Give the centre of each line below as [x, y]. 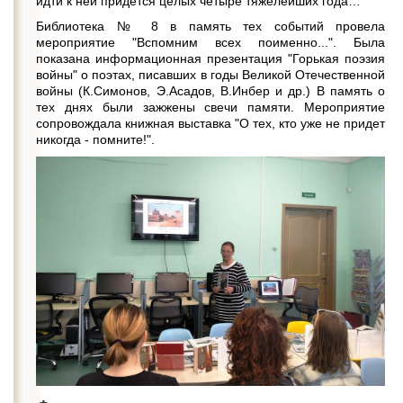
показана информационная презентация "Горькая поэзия [210, 58]
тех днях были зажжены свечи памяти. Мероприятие [210, 107]
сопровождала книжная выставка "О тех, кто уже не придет [210, 123]
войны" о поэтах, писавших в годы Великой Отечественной [210, 75]
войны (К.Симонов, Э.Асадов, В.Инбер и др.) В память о [210, 91]
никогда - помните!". [95, 139]
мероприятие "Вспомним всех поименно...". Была [210, 42]
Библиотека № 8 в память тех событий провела [210, 26]
